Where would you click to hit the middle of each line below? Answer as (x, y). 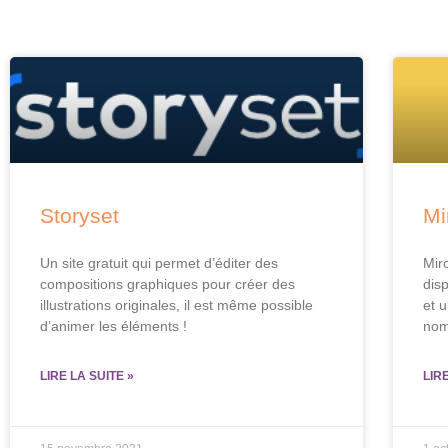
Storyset (79, 215)
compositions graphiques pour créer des (167, 283)
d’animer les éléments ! (113, 325)
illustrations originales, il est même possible (176, 304)
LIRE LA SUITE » (87, 375)
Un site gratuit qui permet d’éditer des (159, 262)
